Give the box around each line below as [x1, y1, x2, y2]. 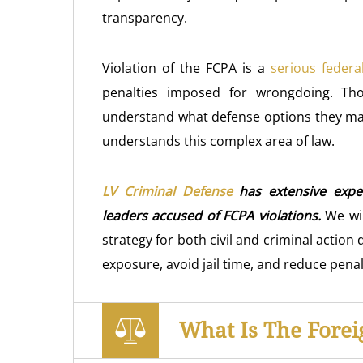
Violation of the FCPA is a [102, 59, 271, 77]
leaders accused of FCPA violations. [102, 207, 321, 224]
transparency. [102, 9, 187, 27]
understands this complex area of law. [102, 132, 335, 150]
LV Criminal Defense [102, 182, 240, 200]
